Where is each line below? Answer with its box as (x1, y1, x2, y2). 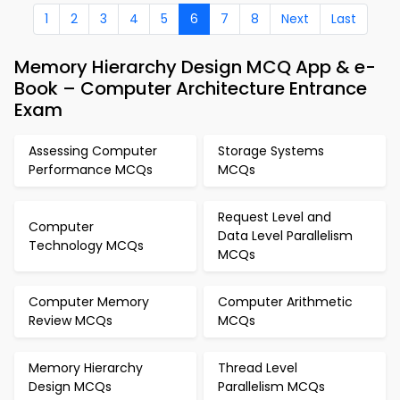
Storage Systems (218, 142, 324, 160)
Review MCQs (29, 312, 112, 329)
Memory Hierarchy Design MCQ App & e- (14, 54, 376, 79)
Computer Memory (29, 293, 149, 311)
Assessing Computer (29, 142, 157, 160)
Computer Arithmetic (218, 293, 353, 311)
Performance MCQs (29, 161, 153, 179)
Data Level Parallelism (218, 227, 353, 245)
